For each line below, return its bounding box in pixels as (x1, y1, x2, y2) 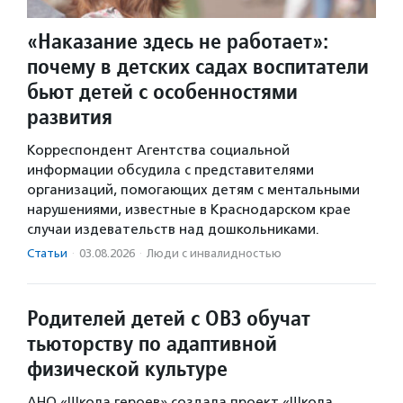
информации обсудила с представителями (27, 162, 314, 179)
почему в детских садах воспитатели (27, 52, 369, 81)
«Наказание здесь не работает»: (27, 27, 328, 56)
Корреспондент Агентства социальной (27, 142, 290, 159)
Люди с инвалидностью (147, 246, 282, 261)
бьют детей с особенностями (27, 77, 298, 106)
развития (27, 103, 112, 131)
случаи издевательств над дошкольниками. (27, 221, 319, 238)
